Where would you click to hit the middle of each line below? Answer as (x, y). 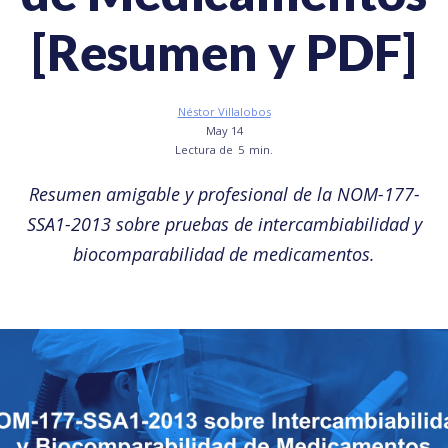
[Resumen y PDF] (224, 52)
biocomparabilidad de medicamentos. (224, 254)
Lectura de (204, 149)
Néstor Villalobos (224, 111)
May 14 (224, 130)
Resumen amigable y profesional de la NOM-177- (224, 194)
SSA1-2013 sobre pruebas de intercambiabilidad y (224, 224)
